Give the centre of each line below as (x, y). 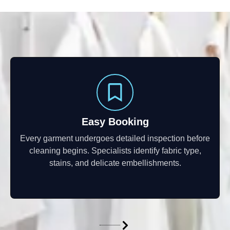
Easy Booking (115, 121)
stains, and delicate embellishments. (115, 163)
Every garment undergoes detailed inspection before (115, 138)
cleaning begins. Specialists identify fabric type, (115, 150)
